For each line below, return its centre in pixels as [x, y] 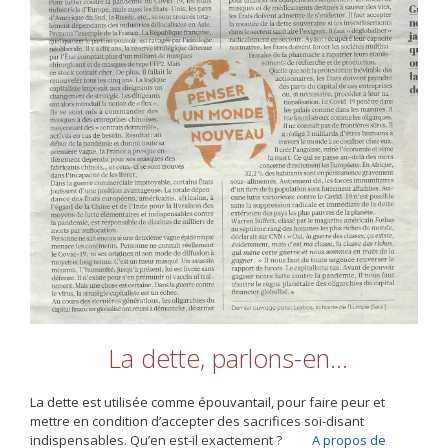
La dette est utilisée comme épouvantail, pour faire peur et [207, 402]
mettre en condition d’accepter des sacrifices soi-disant [197, 421]
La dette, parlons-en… [224, 358]
